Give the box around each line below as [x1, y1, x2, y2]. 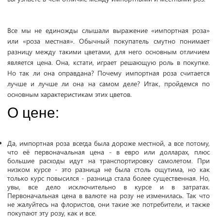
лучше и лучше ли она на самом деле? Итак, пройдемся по [7, 78, 210, 88]
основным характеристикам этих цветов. [7, 89, 132, 99]
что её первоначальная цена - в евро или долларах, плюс [7, 147, 210, 156]
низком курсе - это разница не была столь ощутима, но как [7, 164, 210, 174]
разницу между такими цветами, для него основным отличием [7, 46, 210, 56]
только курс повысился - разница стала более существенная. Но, [7, 173, 210, 183]
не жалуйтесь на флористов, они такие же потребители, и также [7, 199, 210, 209]
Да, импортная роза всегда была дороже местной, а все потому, [7, 138, 210, 148]
